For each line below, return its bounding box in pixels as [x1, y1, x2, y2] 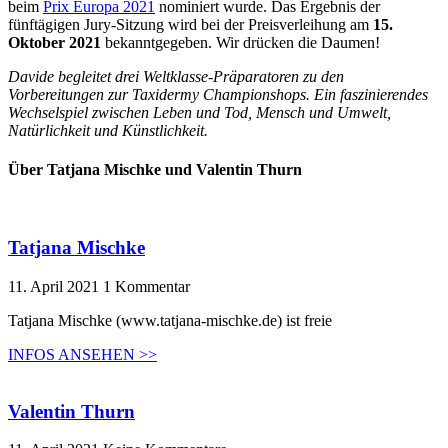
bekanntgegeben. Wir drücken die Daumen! [105, 33, 380, 51]
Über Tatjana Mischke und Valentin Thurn [8, 161, 302, 179]
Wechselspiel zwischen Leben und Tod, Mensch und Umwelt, [8, 103, 391, 121]
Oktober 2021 [8, 33, 105, 51]
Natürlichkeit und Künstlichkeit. [8, 121, 208, 139]
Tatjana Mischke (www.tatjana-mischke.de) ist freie [8, 311, 332, 329]
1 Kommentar [103, 277, 190, 295]
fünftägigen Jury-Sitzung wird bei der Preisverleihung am [8, 15, 373, 33]
